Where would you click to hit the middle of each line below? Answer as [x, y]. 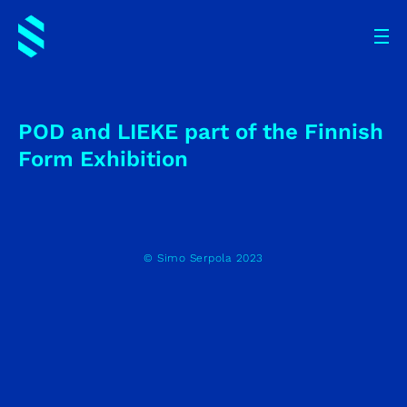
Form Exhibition [103, 159]
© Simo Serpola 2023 [203, 258]
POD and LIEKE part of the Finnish [201, 132]
